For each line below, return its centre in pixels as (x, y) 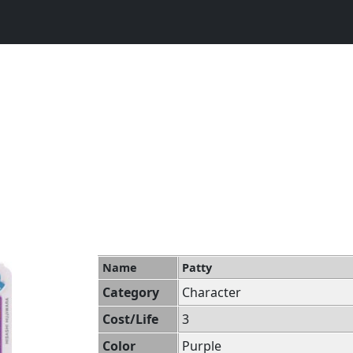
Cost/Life (130, 319)
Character (212, 292)
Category (131, 292)
